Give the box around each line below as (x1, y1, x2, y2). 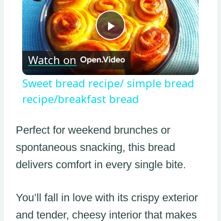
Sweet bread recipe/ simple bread (22, 75, 194, 90)
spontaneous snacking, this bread (16, 141, 175, 153)
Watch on (28, 52, 76, 68)
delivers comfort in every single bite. (16, 158, 186, 171)
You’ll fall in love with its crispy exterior (16, 191, 198, 204)
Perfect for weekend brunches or (16, 123, 170, 136)
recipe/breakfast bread (22, 91, 139, 106)
